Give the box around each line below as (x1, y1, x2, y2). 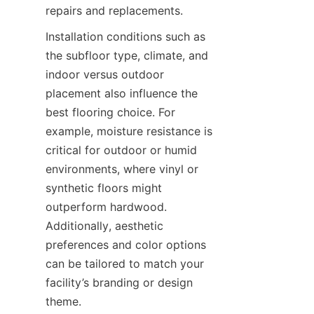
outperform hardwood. (46, 200, 167, 214)
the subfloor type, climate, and (46, 48, 208, 62)
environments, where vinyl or (46, 162, 198, 176)
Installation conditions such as (46, 29, 205, 43)
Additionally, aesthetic (46, 219, 163, 233)
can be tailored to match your (46, 257, 204, 271)
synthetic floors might (46, 181, 162, 195)
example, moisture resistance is (46, 124, 212, 138)
